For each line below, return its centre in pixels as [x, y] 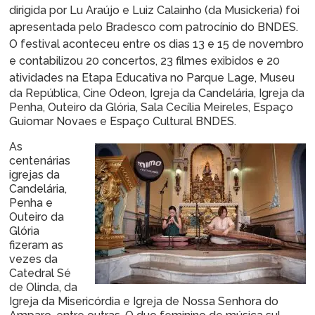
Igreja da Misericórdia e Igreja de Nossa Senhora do [144, 301]
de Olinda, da [43, 287]
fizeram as [36, 245]
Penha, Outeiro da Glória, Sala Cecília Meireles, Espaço [151, 107]
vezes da [33, 259]
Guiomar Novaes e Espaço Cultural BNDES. [123, 121]
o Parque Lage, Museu [236, 78]
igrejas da [34, 175]
